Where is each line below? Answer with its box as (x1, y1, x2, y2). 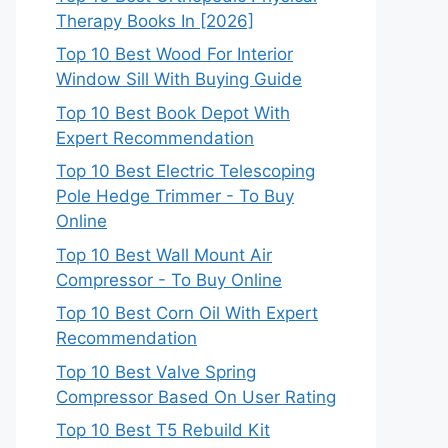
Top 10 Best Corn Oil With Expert (56, 303, 318, 323)
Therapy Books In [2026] (56, 10, 254, 31)
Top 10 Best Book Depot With (56, 102, 290, 123)
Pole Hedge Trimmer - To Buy (56, 186, 294, 206)
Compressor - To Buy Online (56, 269, 282, 290)
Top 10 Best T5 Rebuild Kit (56, 420, 270, 440)
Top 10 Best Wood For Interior (56, 44, 293, 64)
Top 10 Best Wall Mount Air (56, 244, 272, 265)
